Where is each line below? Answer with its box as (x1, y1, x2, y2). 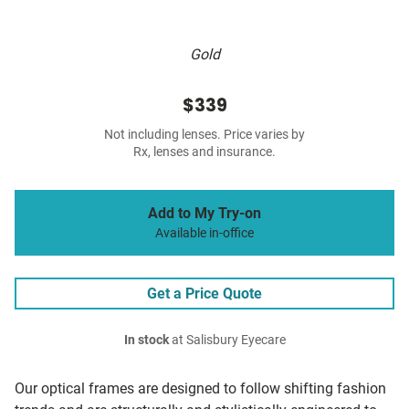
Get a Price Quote (147, 285, 262, 303)
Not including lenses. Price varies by (104, 127, 305, 143)
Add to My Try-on (148, 204, 261, 223)
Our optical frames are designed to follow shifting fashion (15, 380, 386, 398)
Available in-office (155, 225, 254, 242)
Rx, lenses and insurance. (133, 144, 276, 161)
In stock (123, 332, 169, 349)
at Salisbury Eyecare (168, 332, 286, 349)
